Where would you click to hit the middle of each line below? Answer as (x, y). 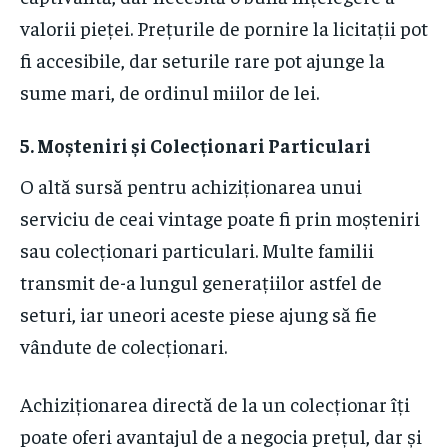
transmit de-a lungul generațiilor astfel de (201, 282)
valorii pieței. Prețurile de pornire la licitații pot (224, 28)
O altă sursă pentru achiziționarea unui (191, 186)
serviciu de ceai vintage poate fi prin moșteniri (220, 218)
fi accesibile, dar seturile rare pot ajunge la (202, 60)
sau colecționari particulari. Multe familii (197, 250)
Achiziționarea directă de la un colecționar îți (215, 404)
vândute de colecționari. (123, 346)
